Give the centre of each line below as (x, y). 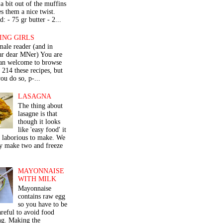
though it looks (39, 121)
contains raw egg (42, 197)
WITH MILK (37, 179)
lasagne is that (38, 113)
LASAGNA (35, 96)
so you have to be (43, 205)
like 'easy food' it (42, 129)
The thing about (41, 106)
